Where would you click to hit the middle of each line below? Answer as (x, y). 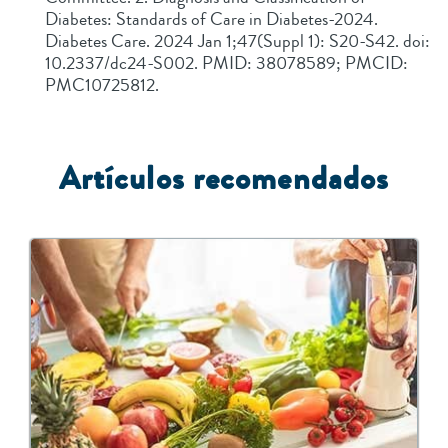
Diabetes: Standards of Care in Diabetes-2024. (211, 19)
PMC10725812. (104, 85)
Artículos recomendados (224, 179)
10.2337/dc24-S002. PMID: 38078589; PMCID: (226, 63)
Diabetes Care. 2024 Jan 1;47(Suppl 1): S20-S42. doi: (237, 41)
